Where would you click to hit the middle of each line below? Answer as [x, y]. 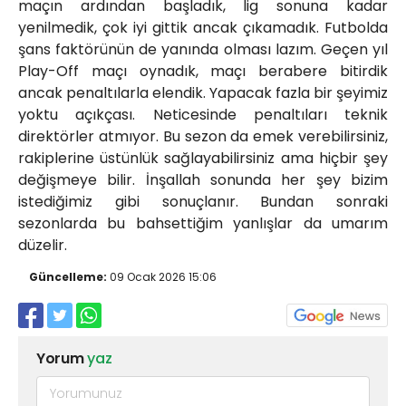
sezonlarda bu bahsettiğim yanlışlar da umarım [203, 224]
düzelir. [43, 246]
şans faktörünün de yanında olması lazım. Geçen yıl [203, 50]
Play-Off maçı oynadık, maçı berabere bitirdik [203, 72]
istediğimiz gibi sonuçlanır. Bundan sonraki [203, 202]
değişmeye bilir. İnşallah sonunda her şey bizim [203, 180]
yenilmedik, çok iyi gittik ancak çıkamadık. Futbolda [203, 28]
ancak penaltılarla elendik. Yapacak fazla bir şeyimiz [203, 93]
